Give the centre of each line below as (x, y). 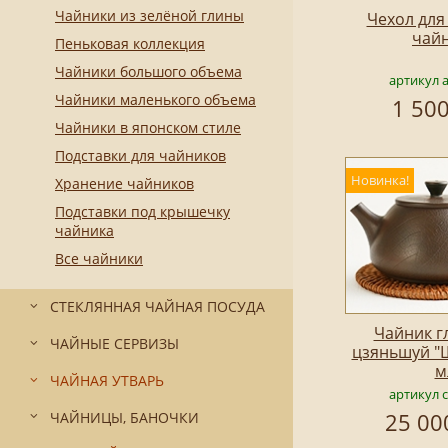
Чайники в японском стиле (148, 128)
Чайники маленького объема (155, 100)
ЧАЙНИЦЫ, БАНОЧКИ (124, 417)
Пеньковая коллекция (130, 44)
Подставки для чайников (140, 156)
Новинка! (380, 180)
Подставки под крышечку (142, 212)
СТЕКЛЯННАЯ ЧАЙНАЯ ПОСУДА (157, 307)
